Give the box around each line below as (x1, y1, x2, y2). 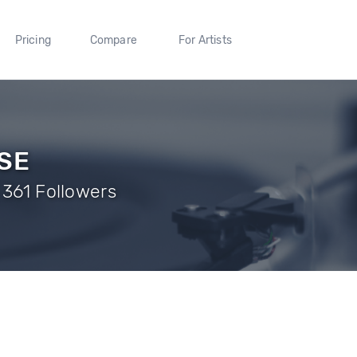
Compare (89, 33, 138, 47)
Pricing (14, 33, 51, 47)
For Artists (178, 33, 232, 47)
